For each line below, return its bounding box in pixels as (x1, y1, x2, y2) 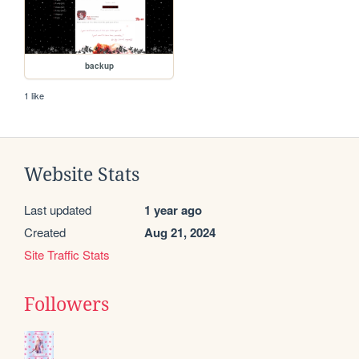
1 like (24, 89, 45, 103)
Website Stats (24, 164, 139, 186)
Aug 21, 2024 (144, 224, 216, 242)
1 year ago (144, 201, 202, 220)
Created (24, 224, 66, 241)
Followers (24, 294, 109, 316)
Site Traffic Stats (24, 246, 110, 264)
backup (84, 60, 114, 72)
